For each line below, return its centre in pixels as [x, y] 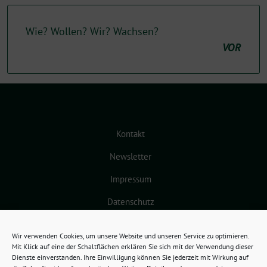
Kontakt [131, 133]
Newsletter [131, 156]
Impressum [131, 179]
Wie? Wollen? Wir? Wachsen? [92, 31]
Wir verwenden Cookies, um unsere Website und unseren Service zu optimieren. [131, 236]
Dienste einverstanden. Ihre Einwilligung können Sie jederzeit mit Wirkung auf [130, 257]
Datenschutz [131, 201]
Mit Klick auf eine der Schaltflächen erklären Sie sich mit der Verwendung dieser [133, 246]
